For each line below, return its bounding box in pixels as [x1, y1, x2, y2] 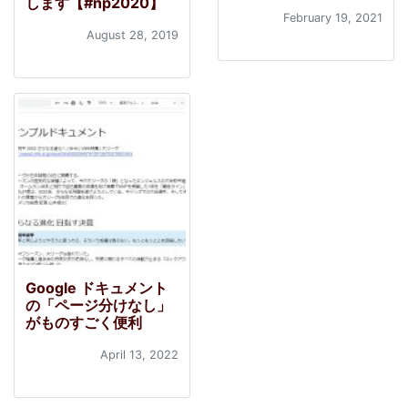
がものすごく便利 [25, 313, 142, 331]
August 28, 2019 [87, 28, 178, 42]
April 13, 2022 [100, 348, 178, 362]
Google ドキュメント [25, 279, 168, 297]
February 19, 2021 [283, 11, 382, 25]
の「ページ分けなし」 [25, 296, 171, 314]
